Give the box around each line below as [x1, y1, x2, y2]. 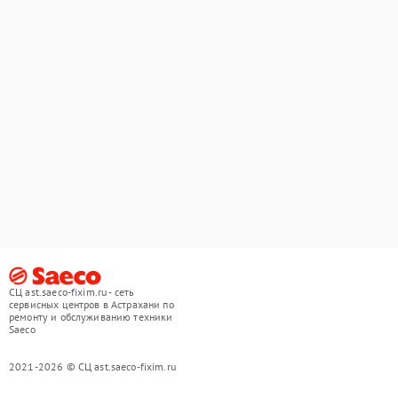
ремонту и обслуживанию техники [9, 310, 173, 324]
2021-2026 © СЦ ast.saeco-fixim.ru [9, 360, 176, 374]
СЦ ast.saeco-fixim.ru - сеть [9, 285, 135, 299]
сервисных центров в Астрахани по [9, 298, 174, 312]
